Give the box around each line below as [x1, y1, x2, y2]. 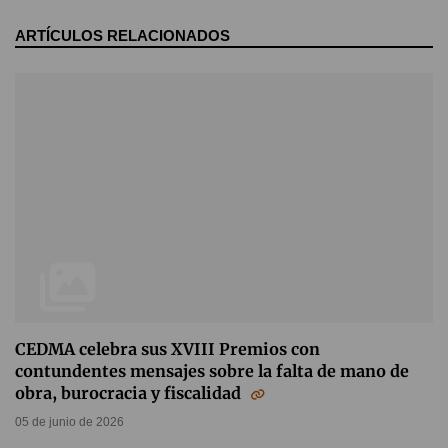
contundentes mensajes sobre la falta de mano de [15, 361, 409, 382]
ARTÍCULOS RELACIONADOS [15, 27, 230, 45]
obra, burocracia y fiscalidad [15, 383, 245, 404]
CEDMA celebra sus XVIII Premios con [15, 339, 320, 360]
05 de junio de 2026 [15, 415, 124, 430]
